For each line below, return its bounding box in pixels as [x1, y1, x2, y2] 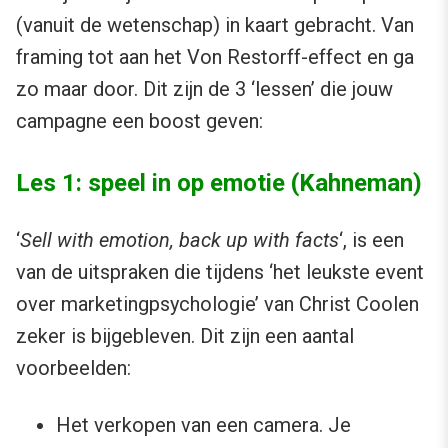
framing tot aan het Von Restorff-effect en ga [16, 45, 414, 70]
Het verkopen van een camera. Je [56, 413, 351, 438]
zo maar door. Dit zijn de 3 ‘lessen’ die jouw [16, 77, 393, 102]
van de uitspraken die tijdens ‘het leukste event [16, 260, 424, 285]
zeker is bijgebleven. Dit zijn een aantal [16, 324, 354, 349]
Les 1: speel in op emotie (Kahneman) [16, 169, 422, 198]
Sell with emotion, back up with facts [20, 228, 339, 253]
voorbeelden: [16, 356, 131, 381]
